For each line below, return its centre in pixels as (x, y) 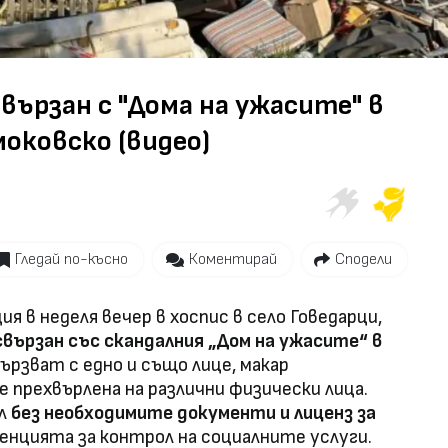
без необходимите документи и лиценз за (193, 414)
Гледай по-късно (71, 259)
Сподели (363, 259)
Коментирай (232, 259)
